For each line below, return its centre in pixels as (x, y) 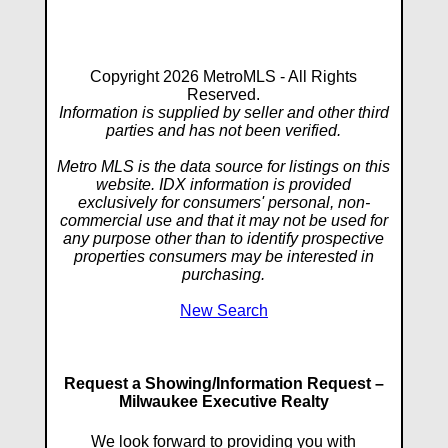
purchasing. (224, 274)
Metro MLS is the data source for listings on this (224, 166)
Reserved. (224, 94)
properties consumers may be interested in (223, 256)
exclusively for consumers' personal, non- (223, 202)
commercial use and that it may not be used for (223, 220)
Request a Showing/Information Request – (223, 384)
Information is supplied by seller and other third (223, 112)
